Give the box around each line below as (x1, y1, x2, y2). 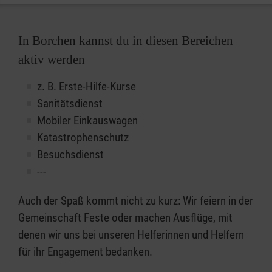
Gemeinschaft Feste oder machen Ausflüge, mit (18, 211, 233, 225)
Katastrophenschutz (37, 131, 129, 144)
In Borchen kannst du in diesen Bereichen (18, 33, 233, 48)
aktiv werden (18, 52, 85, 67)
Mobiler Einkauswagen (37, 114, 138, 127)
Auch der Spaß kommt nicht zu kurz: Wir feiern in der (18, 194, 253, 208)
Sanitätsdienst (37, 97, 103, 110)
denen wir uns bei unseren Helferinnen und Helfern (18, 228, 244, 242)
